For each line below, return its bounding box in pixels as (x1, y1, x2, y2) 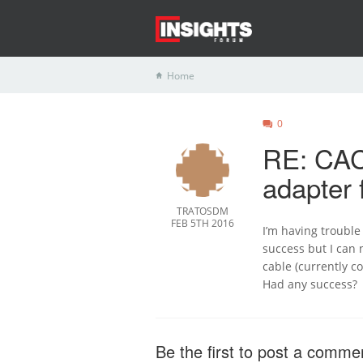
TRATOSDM (177, 204, 229, 218)
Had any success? (262, 276, 357, 292)
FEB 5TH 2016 (171, 216, 235, 230)
